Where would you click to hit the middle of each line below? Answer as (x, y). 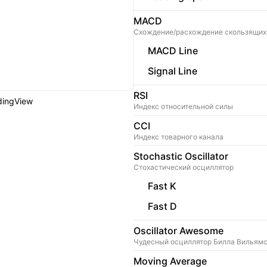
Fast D (162, 207)
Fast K (162, 186)
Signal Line (173, 71)
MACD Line (173, 51)
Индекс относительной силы (183, 107)
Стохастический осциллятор (184, 167)
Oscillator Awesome (178, 231)
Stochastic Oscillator (181, 156)
